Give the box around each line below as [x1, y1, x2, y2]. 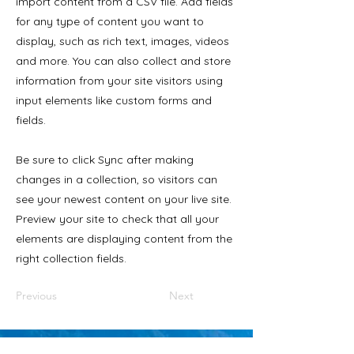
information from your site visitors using [16, 73, 223, 88]
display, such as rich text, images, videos [16, 34, 229, 48]
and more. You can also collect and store [16, 54, 231, 68]
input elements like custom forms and [16, 93, 212, 107]
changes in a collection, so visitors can [16, 172, 217, 186]
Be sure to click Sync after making [16, 153, 194, 167]
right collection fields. [16, 251, 126, 265]
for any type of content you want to [16, 14, 204, 28]
